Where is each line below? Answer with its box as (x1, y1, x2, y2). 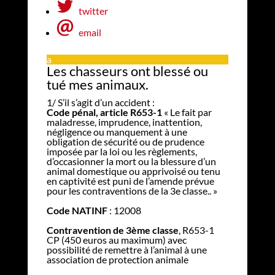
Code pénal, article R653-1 (46, 106, 162, 118)
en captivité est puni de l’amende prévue (46, 174, 214, 187)
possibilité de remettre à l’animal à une (46, 243, 207, 255)
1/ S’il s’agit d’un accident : (46, 96, 155, 108)
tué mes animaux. (46, 76, 149, 93)
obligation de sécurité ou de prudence (46, 135, 204, 147)
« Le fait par (161, 106, 212, 118)
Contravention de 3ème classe (46, 223, 179, 236)
